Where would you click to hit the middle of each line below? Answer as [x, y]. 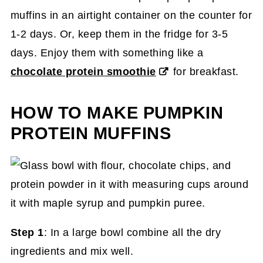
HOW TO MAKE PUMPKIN [117, 112]
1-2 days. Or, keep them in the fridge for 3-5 [119, 34]
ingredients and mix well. [72, 251]
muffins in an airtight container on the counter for [131, 15]
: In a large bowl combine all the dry [132, 232]
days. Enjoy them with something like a [107, 53]
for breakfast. [204, 71]
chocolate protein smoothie [83, 71]
